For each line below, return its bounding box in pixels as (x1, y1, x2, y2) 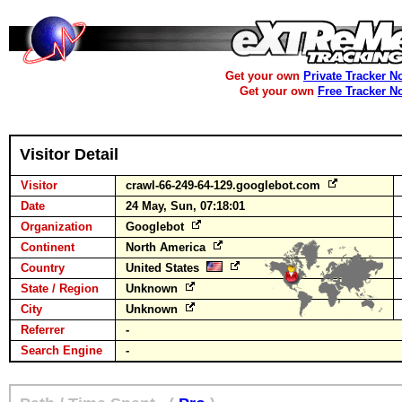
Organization (21, 220, 92, 233)
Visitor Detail (20, 145, 118, 163)
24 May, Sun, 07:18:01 (126, 199, 245, 213)
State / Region (21, 282, 99, 295)
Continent (21, 240, 74, 254)
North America (126, 240, 209, 254)
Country (21, 261, 65, 275)
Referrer (21, 323, 65, 336)
